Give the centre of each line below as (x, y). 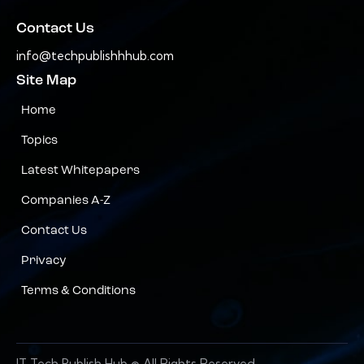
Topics (39, 141)
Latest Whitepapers (80, 171)
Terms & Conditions (78, 292)
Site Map (46, 81)
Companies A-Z (66, 201)
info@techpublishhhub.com (95, 56)
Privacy (43, 262)
